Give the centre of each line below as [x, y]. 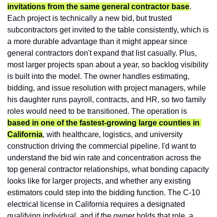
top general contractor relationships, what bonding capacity [108, 169]
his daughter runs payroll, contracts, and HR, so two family [107, 99]
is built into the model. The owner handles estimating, [98, 76]
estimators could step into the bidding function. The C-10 [104, 192]
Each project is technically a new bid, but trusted [90, 18]
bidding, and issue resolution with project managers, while [107, 88]
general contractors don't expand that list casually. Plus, [102, 53]
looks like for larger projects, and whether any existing [99, 181]
